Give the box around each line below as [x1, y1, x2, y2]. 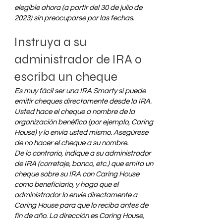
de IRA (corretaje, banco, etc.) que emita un [14, 160, 153, 167]
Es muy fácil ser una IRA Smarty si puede [14, 87, 146, 95]
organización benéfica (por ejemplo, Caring [14, 118, 153, 126]
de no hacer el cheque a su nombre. [14, 139, 128, 147]
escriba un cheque [14, 69, 117, 84]
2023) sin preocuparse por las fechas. [14, 14, 134, 22]
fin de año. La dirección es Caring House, [14, 212, 144, 220]
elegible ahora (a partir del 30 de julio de [14, 4, 142, 11]
